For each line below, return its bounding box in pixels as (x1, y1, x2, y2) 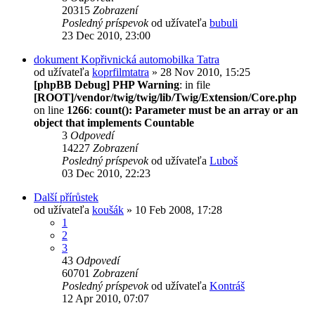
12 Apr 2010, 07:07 (62, 292, 149, 304)
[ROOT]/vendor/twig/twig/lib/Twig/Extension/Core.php (34, 91, 297, 103)
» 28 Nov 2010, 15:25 (149, 65, 250, 78)
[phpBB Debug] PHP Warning (34, 78, 179, 91)
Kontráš (210, 279, 245, 292)
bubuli (210, 16, 238, 29)
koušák (92, 203, 124, 216)
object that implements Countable (34, 116, 194, 129)
